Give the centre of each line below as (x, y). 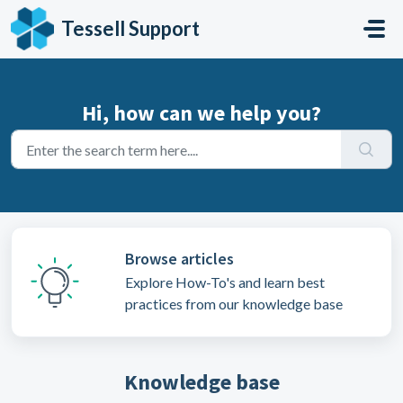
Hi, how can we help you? (201, 113)
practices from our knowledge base (233, 304)
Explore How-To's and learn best (225, 282)
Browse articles (179, 259)
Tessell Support (130, 28)
